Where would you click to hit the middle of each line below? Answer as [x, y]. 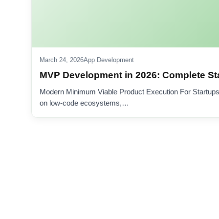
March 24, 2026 [62, 60]
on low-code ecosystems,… [84, 103]
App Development [109, 60]
